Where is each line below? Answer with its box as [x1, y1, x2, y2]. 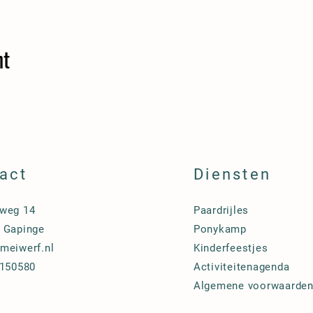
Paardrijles [193, 204, 249, 217]
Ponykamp [193, 223, 247, 235]
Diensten [193, 166, 272, 183]
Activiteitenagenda [193, 261, 290, 273]
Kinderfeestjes [193, 242, 268, 254]
